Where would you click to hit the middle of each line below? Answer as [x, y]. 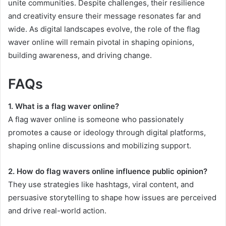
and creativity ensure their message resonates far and [104, 16]
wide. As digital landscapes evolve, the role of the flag [104, 29]
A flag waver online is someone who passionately [96, 120]
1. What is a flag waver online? [64, 106]
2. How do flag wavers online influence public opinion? [108, 172]
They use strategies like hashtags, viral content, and [101, 185]
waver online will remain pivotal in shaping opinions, [101, 42]
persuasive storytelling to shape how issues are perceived [112, 198]
